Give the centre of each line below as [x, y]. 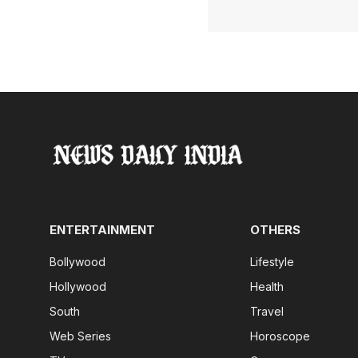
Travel [267, 311]
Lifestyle [272, 261]
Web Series [80, 336]
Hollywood [78, 286]
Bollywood [78, 261]
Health [267, 286]
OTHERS [276, 229]
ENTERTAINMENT [102, 229]
